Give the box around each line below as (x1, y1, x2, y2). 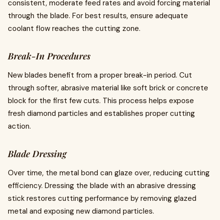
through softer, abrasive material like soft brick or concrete (8, 83, 208, 93)
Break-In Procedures (8, 50, 90, 62)
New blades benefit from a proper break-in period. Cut (8, 70, 192, 80)
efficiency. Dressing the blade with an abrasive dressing (8, 181, 196, 191)
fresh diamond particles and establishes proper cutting (8, 109, 195, 118)
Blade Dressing (8, 148, 66, 160)
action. (8, 121, 31, 131)
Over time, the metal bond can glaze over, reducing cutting (8, 168, 210, 178)
